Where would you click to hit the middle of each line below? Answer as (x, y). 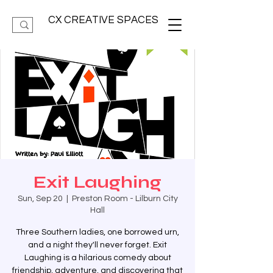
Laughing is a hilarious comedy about (97, 258)
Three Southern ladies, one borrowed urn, (97, 232)
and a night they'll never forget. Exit (97, 245)
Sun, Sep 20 (40, 199)
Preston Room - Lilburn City (125, 199)
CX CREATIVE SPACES (103, 20)
